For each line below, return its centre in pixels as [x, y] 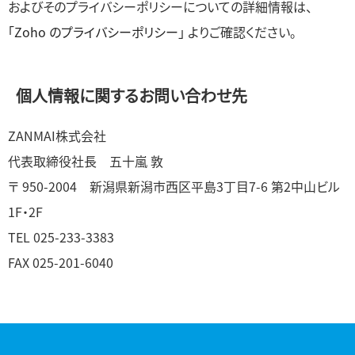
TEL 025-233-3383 [61, 237]
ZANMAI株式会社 [57, 136]
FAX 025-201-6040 [61, 262]
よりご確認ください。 [240, 32]
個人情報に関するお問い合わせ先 [132, 95]
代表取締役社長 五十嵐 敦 [86, 161]
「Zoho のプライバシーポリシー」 [96, 32]
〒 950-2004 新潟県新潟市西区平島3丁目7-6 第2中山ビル [174, 186]
